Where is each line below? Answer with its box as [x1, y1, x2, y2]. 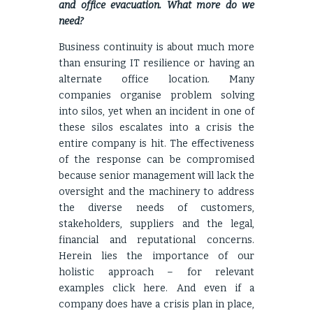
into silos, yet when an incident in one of [59, 105, 254, 117]
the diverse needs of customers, [59, 202, 254, 214]
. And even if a [166, 282, 255, 294]
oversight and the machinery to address [59, 186, 254, 198]
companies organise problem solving [59, 89, 254, 101]
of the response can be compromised [59, 154, 254, 166]
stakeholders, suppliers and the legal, [59, 218, 254, 230]
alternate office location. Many [59, 73, 254, 85]
